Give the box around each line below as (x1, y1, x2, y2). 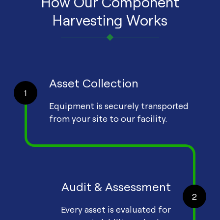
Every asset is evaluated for (61, 204, 171, 215)
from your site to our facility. (49, 113, 167, 124)
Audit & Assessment (61, 179, 171, 194)
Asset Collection (49, 76, 138, 91)
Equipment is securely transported (49, 100, 189, 111)
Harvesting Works (53, 11, 167, 29)
